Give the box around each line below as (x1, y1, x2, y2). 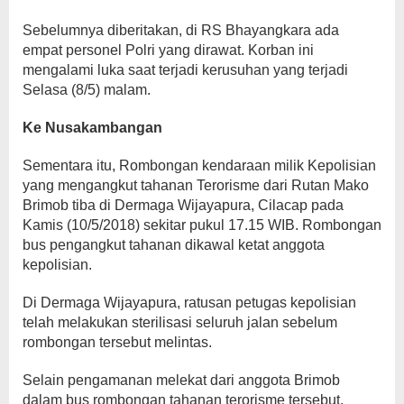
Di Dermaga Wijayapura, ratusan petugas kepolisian (23, 295, 356, 310)
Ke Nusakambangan (23, 120, 162, 135)
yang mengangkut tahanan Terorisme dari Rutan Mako (23, 178, 369, 193)
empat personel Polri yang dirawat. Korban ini (23, 42, 314, 58)
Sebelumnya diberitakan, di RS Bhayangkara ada (23, 23, 339, 38)
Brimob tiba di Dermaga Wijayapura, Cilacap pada (23, 197, 344, 213)
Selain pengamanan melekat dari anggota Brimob (23, 372, 340, 388)
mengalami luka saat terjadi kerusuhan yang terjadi (23, 62, 348, 78)
